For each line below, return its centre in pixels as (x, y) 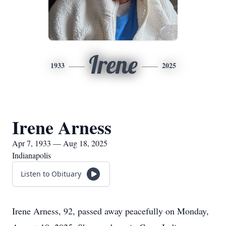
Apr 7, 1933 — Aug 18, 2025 (60, 143)
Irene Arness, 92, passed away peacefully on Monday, (110, 211)
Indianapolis (32, 155)
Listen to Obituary (51, 174)
